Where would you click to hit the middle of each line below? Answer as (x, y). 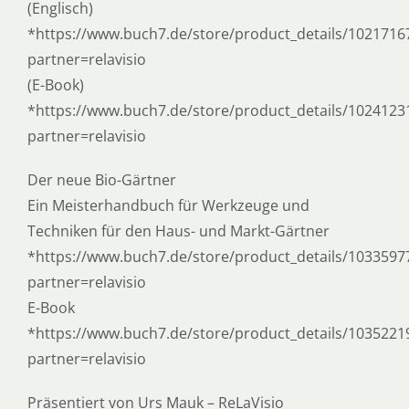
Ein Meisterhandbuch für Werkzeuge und (168, 205)
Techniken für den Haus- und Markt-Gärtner (178, 231)
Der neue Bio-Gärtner (101, 179)
